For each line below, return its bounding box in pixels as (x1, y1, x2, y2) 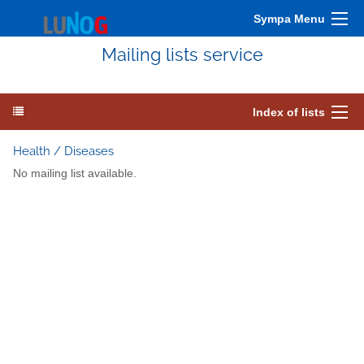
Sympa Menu (253, 12, 325, 25)
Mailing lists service (101, 45, 263, 65)
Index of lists (253, 106, 325, 119)
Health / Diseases (13, 144, 114, 158)
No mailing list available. (13, 167, 136, 180)
